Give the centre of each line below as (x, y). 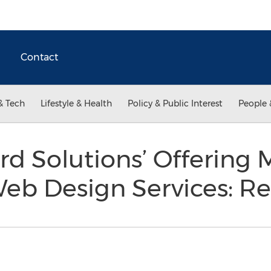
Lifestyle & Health (76, 103)
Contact (39, 57)
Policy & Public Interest (175, 103)
